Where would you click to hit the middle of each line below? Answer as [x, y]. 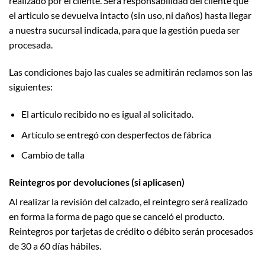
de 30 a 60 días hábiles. [55, 245]
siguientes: [31, 87]
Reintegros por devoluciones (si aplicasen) [97, 182]
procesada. [31, 45]
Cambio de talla [53, 155]
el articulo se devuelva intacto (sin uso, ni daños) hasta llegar [130, 15]
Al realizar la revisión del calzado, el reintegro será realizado [128, 201]
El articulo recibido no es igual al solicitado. [107, 114]
